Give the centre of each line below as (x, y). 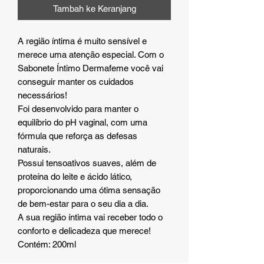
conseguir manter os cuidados (76, 81)
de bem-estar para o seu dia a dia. (83, 203)
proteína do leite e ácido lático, (75, 176)
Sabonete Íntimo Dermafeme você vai (90, 68)
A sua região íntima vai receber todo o (90, 217)
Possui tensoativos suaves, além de (87, 163)
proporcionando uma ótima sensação (89, 190)
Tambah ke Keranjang (94, 8)
